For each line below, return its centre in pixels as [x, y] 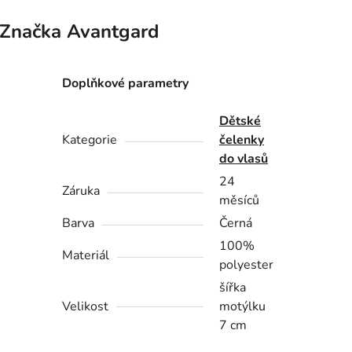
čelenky [242, 139]
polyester [247, 264]
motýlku [243, 306]
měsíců [240, 200]
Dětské [240, 121]
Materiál [86, 255]
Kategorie [90, 139]
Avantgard [110, 31]
